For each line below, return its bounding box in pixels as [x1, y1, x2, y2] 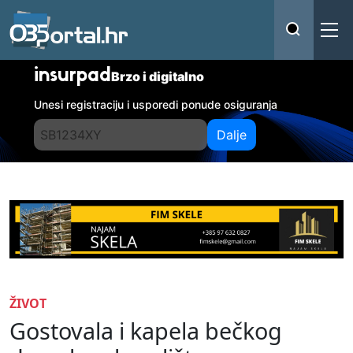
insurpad [34, 67, 112, 86]
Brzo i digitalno [111, 69, 205, 84]
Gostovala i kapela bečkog [9, 314, 282, 346]
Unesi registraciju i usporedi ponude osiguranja [34, 98, 278, 111]
